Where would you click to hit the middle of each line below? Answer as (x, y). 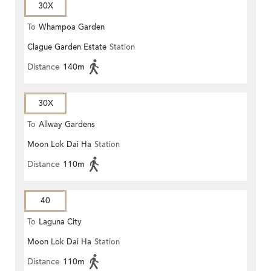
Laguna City (60, 222)
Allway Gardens (67, 125)
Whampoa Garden (72, 28)
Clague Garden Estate (67, 47)
